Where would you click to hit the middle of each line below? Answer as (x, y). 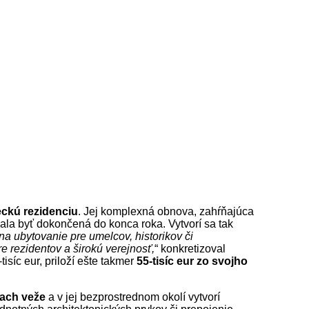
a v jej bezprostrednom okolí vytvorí (133, 297)
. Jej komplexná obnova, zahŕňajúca (166, 211)
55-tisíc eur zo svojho (192, 261)
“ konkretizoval (190, 248)
